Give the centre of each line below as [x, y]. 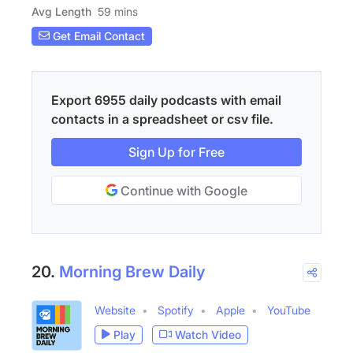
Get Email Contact [97, 36]
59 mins [118, 11]
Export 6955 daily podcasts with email [166, 100]
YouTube [289, 310]
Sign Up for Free [176, 152]
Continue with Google [182, 190]
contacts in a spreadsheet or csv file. [162, 119]
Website [115, 310]
